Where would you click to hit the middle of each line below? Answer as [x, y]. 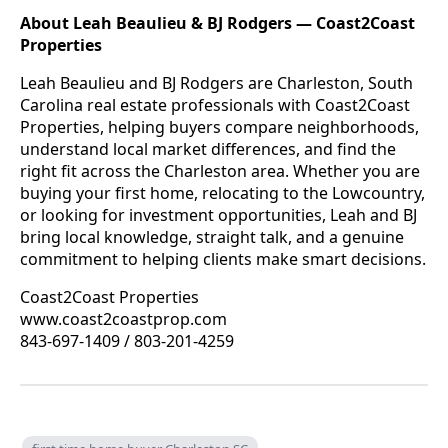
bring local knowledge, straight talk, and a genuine [212, 236]
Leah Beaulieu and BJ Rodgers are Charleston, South [216, 82]
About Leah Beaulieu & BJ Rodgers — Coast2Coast [217, 22]
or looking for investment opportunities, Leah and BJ [218, 214]
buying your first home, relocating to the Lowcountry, [222, 192]
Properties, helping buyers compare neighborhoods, [219, 126]
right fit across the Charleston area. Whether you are [220, 170]
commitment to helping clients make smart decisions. [223, 258]
